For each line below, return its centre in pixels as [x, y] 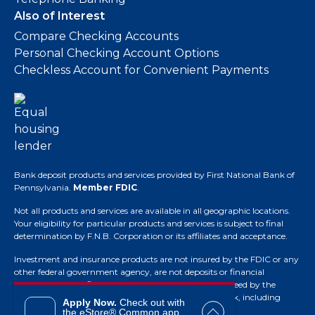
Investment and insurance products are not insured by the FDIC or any [156, 259]
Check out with [151, 302]
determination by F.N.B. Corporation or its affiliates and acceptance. [151, 236]
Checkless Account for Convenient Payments [141, 70]
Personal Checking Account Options [116, 53]
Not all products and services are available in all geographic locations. [152, 210]
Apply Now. [90, 302]
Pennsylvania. [44, 187]
